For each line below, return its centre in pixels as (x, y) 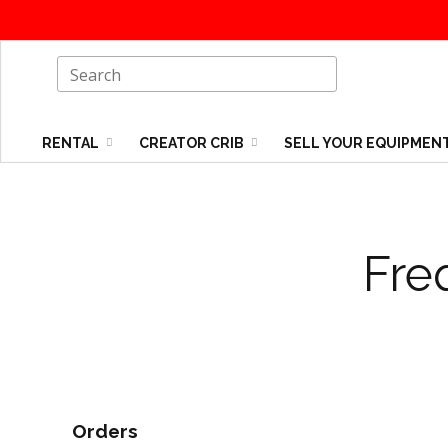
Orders (105, 431)
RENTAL (72, 143)
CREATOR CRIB (193, 143)
